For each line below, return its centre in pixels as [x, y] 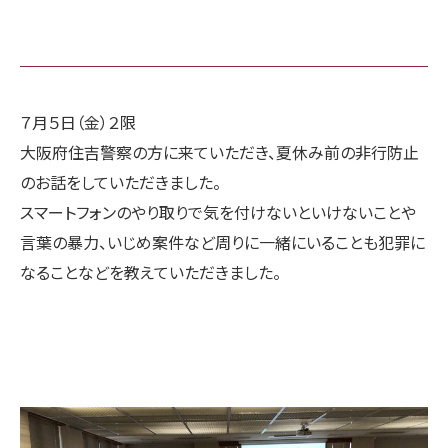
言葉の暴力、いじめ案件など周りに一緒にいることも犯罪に [222, 242]
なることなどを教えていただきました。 [150, 272]
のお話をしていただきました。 [120, 182]
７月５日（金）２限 [78, 122]
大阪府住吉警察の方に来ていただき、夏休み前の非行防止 [219, 152]
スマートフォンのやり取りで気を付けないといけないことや [218, 212]
